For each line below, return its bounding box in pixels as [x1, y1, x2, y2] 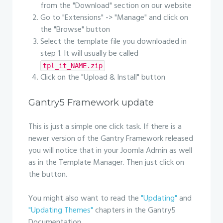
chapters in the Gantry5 [93, 204, 176, 217]
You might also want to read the [28, 192, 141, 205]
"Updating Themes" [28, 204, 93, 217]
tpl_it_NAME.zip [43, 62, 103, 70]
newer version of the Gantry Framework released [28, 132, 193, 145]
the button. [28, 168, 67, 181]
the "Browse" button [40, 23, 110, 36]
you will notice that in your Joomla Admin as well [28, 144, 192, 157]
